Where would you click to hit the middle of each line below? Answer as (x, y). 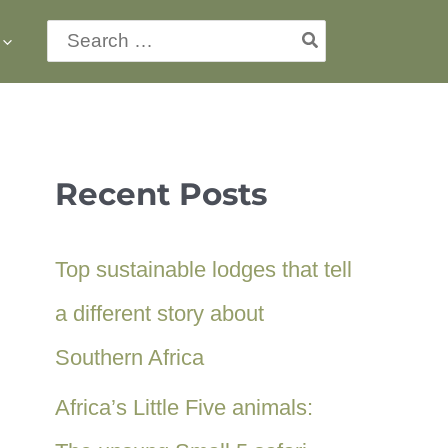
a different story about (159, 313)
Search (78, 30)
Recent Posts (161, 194)
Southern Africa (129, 357)
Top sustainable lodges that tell (203, 269)
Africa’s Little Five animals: (184, 407)
